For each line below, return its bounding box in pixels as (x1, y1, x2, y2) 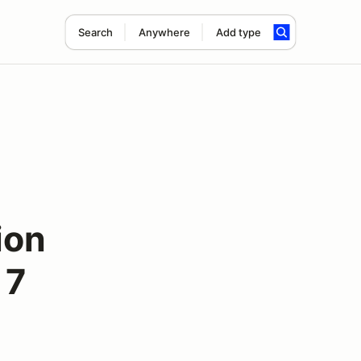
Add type (215, 26, 261, 39)
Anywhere (138, 26, 190, 39)
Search (77, 26, 113, 39)
